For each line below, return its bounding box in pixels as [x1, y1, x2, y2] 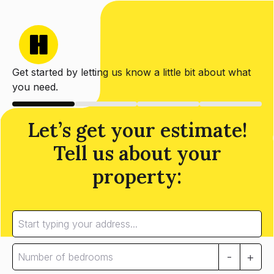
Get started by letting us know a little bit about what [12, 66, 251, 78]
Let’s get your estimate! [27, 117, 247, 143]
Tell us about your [53, 141, 221, 166]
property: [92, 164, 182, 189]
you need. [12, 81, 58, 93]
